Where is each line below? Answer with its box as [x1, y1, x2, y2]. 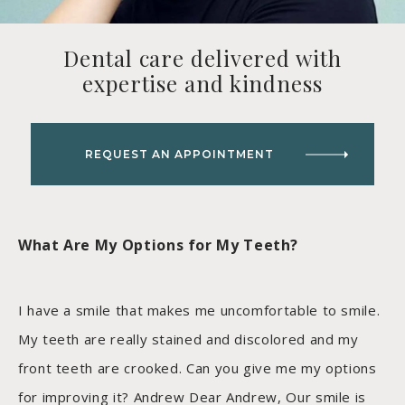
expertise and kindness [82, 69, 323, 99]
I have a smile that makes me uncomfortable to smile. [18, 301, 381, 320]
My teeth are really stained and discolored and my [18, 330, 359, 349]
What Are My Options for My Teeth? [18, 235, 299, 256]
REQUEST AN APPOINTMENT [84, 147, 274, 162]
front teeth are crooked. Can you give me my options [18, 359, 377, 378]
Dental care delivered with [63, 43, 342, 73]
